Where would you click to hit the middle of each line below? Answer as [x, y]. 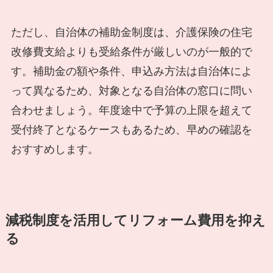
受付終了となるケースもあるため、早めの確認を [131, 129]
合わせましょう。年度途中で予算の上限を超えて [131, 110]
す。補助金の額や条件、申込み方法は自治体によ [131, 71]
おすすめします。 [55, 149]
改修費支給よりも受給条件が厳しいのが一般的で [131, 51]
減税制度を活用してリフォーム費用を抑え [135, 220]
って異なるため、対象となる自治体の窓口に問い [131, 90]
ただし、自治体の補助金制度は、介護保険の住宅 [131, 32]
